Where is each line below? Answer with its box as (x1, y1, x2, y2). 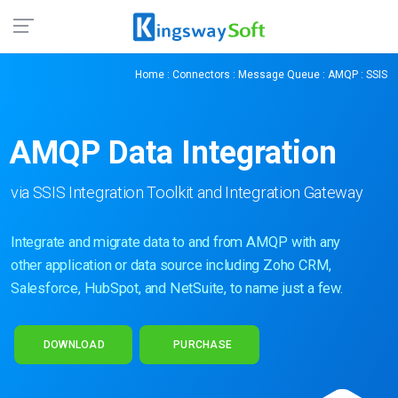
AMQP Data (9, 134, 182, 171)
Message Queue (238, 68, 320, 81)
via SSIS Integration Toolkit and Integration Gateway (11, 182, 363, 202)
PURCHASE (170, 338, 233, 351)
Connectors (172, 68, 230, 81)
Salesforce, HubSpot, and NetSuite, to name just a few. (11, 279, 343, 297)
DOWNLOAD (40, 338, 108, 351)
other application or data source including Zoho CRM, (11, 256, 332, 274)
